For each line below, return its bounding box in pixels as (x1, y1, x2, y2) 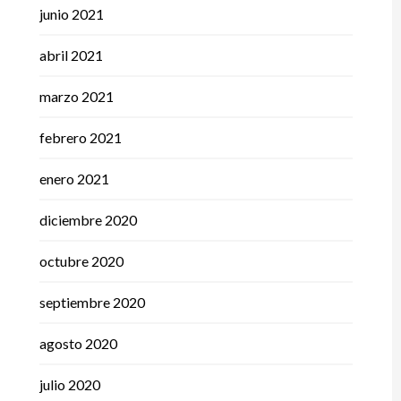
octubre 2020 (38, 252, 124, 270)
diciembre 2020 (38, 211, 137, 229)
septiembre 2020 (38, 294, 145, 311)
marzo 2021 (38, 88, 114, 106)
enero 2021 (38, 170, 109, 188)
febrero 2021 (38, 129, 122, 147)
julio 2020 (38, 376, 100, 394)
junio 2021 (38, 5, 104, 23)
